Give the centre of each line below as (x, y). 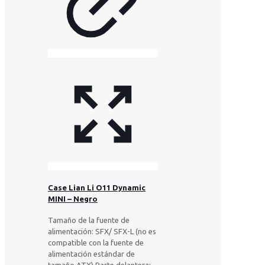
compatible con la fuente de (96, 243)
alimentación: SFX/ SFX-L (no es (102, 232)
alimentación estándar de (91, 254)
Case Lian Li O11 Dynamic (97, 188)
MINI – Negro (73, 199)
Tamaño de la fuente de (89, 220)
